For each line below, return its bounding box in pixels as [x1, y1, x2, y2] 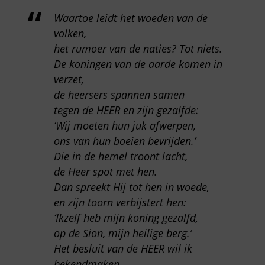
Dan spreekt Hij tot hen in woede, [53, 179, 209, 194]
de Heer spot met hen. [53, 164, 157, 179]
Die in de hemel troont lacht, [53, 148, 188, 163]
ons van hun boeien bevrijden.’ [53, 133, 196, 148]
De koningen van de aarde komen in [53, 56, 222, 71]
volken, [53, 25, 86, 40]
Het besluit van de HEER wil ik [53, 241, 192, 256]
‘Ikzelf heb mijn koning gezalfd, [53, 210, 198, 225]
